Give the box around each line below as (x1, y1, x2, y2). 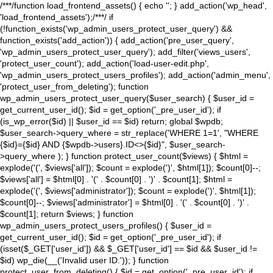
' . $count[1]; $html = (154, 174, 232, 184)
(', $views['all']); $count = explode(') (35, 163, 171, 172)
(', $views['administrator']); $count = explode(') (35, 186, 213, 196)
